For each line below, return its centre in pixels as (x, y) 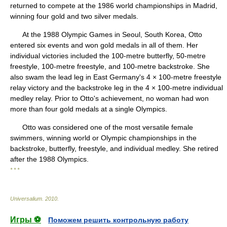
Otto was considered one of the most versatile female (102, 127)
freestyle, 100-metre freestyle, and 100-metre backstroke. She (110, 66)
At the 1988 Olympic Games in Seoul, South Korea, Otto (106, 34)
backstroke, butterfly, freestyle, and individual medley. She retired (114, 148)
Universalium (26, 199)
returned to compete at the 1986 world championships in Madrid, (114, 6)
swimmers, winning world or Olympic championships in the (103, 138)
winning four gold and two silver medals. (74, 16)
